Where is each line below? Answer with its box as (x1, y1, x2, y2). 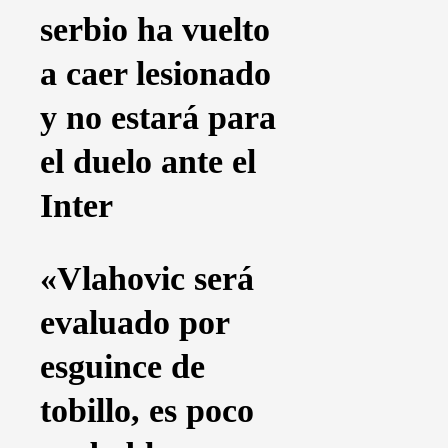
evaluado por (40, 303, 229, 341)
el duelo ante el (40, 143, 256, 181)
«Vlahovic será (40, 259, 254, 297)
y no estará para (40, 99, 276, 137)
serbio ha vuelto (40, 11, 270, 49)
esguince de (40, 347, 205, 385)
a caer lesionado (40, 55, 271, 93)
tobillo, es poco (40, 391, 254, 429)
